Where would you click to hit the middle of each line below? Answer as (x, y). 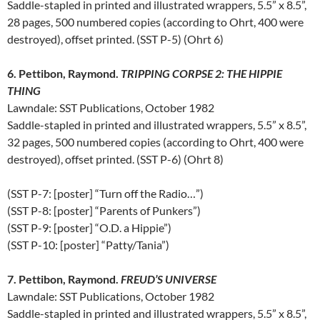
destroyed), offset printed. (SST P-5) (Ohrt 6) (115, 39)
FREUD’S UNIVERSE (169, 279)
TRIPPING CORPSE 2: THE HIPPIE (201, 74)
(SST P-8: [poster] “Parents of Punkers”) (104, 211)
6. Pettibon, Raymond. (64, 74)
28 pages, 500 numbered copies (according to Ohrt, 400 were (155, 22)
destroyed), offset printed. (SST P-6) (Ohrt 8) (115, 159)
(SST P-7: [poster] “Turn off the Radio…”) (105, 194)
